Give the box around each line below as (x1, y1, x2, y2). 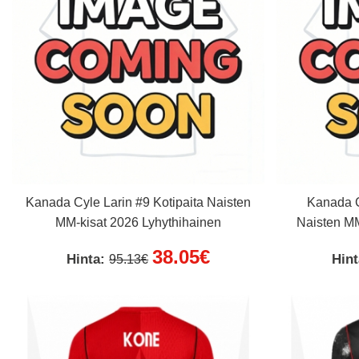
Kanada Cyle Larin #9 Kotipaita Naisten (26, 195, 252, 209)
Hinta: (67, 251, 110, 267)
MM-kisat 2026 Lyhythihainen (55, 215, 222, 229)
